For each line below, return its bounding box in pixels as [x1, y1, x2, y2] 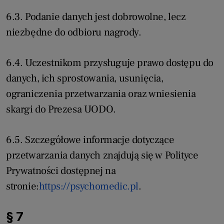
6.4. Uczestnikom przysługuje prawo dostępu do [6, 56, 214, 70]
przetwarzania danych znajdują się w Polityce [6, 148, 198, 162]
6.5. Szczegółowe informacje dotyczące [6, 133, 174, 147]
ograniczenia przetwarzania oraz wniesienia [6, 87, 196, 101]
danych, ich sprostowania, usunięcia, [6, 71, 163, 85]
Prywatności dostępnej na [6, 164, 116, 178]
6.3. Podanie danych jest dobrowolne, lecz [6, 10, 186, 24]
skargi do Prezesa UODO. [6, 102, 116, 116]
